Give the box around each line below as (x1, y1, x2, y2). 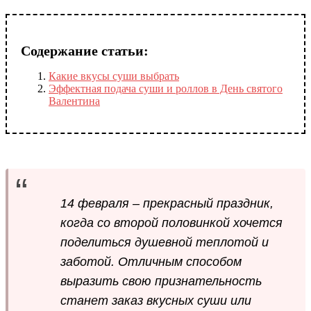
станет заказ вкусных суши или (60, 294, 251, 308)
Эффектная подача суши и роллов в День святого (49, 83, 283, 95)
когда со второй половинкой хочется (60, 216, 283, 230)
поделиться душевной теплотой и (60, 235, 269, 250)
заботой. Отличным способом (60, 255, 242, 269)
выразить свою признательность (60, 274, 262, 289)
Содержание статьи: (21, 43, 149, 59)
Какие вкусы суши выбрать (49, 70, 179, 83)
